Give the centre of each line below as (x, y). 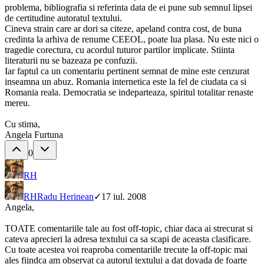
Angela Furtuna (34, 135)
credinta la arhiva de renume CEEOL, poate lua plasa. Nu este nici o (132, 39)
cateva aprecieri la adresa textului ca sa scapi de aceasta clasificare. (128, 239)
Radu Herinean (65, 197)
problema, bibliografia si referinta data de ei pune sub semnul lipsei (128, 8)
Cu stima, (22, 124)
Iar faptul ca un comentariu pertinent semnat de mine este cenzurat (127, 71)
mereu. (17, 103)
